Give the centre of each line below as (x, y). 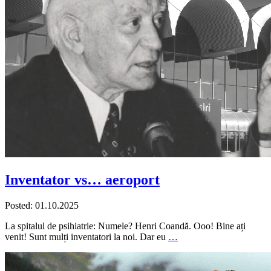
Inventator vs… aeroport (82, 180)
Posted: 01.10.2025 (42, 206)
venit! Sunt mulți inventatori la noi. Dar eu (87, 237)
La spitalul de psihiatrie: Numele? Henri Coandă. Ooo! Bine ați (125, 226)
